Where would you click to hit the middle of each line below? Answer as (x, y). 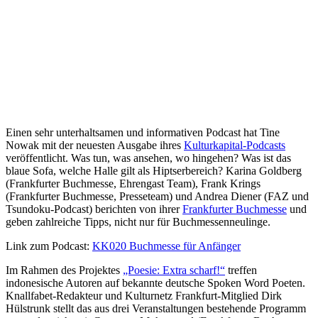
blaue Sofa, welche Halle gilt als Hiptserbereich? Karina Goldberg (154, 170)
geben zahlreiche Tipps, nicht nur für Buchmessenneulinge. (138, 221)
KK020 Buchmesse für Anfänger (166, 246)
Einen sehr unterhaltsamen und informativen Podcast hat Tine (143, 132)
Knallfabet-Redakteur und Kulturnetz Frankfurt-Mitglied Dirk (144, 295)
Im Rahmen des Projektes (64, 270)
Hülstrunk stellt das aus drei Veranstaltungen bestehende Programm (156, 308)
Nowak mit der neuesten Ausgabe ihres (95, 145)
